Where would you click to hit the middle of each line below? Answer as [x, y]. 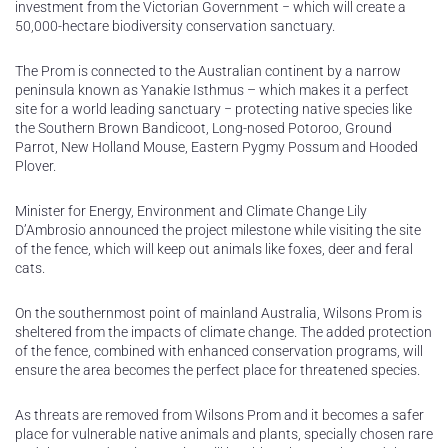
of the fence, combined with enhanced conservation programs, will [219, 351]
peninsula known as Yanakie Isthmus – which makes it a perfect [212, 90]
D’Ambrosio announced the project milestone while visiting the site [218, 230]
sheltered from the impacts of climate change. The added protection [223, 332]
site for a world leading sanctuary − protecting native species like [213, 109]
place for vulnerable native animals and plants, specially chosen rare [224, 434]
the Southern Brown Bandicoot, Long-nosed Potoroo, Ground [203, 128]
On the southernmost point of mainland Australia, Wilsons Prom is [218, 313]
